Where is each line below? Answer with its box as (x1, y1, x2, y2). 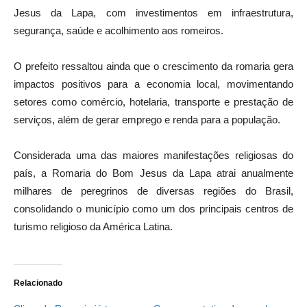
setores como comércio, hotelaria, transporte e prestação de (14, 96, 293, 108)
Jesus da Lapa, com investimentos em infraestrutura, (14, 7, 293, 19)
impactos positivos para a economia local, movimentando (14, 78, 293, 90)
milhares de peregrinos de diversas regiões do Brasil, (14, 185, 293, 197)
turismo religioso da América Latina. (14, 221, 173, 233)
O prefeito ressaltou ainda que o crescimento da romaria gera (14, 60, 293, 73)
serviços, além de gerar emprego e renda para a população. (14, 114, 280, 126)
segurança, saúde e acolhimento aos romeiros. (14, 25, 223, 37)
